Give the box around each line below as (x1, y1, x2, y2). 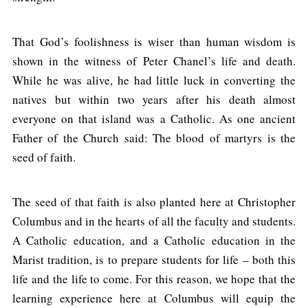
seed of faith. (12, 149, 76, 166)
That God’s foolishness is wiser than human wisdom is (12, 34, 296, 50)
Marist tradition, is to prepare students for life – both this (12, 252, 296, 268)
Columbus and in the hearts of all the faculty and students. (12, 213, 296, 230)
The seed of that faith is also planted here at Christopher (12, 194, 296, 210)
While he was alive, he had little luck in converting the (12, 72, 296, 89)
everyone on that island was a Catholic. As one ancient (12, 111, 296, 127)
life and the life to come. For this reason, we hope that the (12, 271, 296, 287)
